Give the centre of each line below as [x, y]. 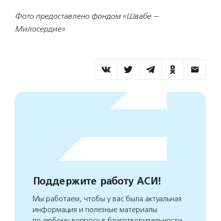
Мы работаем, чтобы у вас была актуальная [107, 199]
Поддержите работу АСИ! [96, 181]
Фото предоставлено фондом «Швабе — [87, 16]
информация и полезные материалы [95, 209]
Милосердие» [40, 29]
